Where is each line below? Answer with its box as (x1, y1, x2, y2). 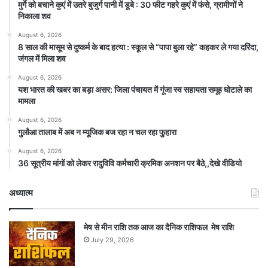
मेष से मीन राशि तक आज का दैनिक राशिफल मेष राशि (84, 221, 234, 232)
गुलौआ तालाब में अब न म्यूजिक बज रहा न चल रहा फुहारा (18, 126, 176, 137)
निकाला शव (18, 10, 51, 21)
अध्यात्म (9, 187, 33, 199)
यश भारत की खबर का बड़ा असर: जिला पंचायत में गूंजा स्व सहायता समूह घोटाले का (18, 84, 252, 95)
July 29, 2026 (91, 235, 134, 244)
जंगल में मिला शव (18, 53, 66, 63)
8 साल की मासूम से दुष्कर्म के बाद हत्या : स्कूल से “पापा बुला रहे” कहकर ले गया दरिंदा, (18, 41, 258, 52)
